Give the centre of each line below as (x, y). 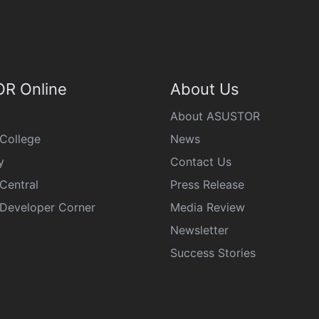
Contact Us (201, 162)
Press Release (207, 184)
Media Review (208, 207)
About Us (205, 89)
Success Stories (213, 253)
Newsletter (199, 230)
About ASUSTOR (215, 116)
